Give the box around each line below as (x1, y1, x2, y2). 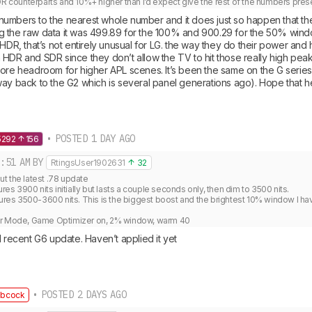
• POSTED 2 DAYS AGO (29, 288, 127, 301)
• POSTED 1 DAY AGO (43, 132, 135, 145)
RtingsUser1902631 (50, 157, 125, 168)
